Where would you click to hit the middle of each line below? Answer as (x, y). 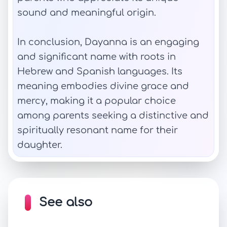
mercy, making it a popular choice (97, 101)
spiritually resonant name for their (98, 130)
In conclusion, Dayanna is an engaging (108, 42)
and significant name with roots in (97, 57)
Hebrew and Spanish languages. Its (100, 71)
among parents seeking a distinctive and (113, 116)
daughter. (40, 145)
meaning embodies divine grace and (103, 86)
